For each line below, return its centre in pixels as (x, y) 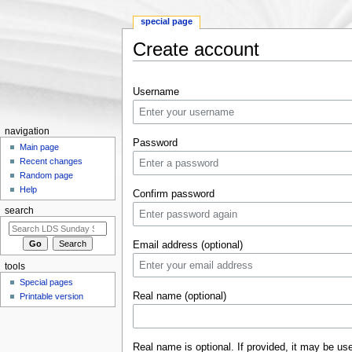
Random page (47, 176)
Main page (40, 147)
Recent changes (51, 161)
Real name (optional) (179, 296)
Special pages (47, 282)
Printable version (52, 297)
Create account (196, 49)
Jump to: (154, 66)
